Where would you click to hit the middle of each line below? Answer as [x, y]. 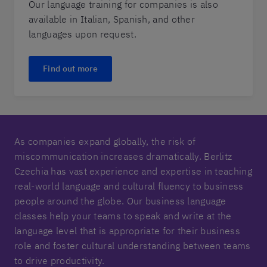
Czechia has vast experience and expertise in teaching [133, 171]
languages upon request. [83, 34]
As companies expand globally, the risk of [105, 141]
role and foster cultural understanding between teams [133, 246]
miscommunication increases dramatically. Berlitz [123, 156]
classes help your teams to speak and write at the [123, 216]
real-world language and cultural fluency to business [129, 186]
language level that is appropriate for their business [127, 231]
